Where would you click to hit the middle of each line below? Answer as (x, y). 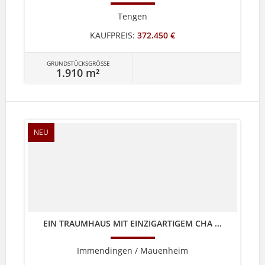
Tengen (132, 16)
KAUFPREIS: (112, 35)
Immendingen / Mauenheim (132, 250)
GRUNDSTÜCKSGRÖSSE (76, 63)
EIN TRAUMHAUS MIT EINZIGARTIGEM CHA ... (132, 223)
